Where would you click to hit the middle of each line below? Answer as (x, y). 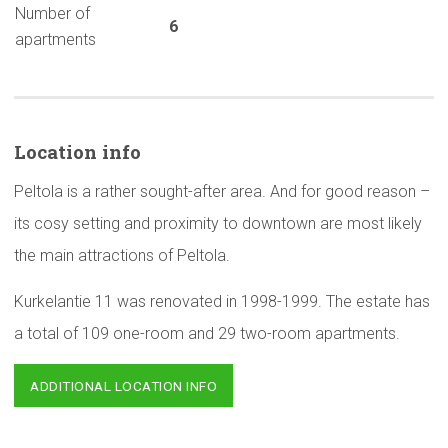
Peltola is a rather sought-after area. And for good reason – (222, 192)
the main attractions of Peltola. (122, 256)
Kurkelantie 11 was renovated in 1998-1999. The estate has (222, 302)
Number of (52, 14)
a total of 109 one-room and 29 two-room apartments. (207, 334)
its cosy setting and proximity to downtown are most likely (218, 224)
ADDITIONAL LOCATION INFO (123, 386)
